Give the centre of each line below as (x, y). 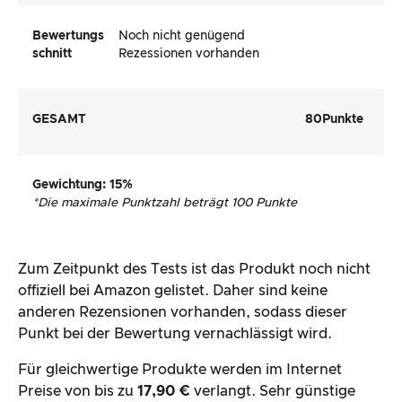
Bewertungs (68, 35)
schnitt (52, 53)
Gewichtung (67, 184)
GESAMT (59, 120)
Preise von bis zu (78, 391)
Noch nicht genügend (182, 35)
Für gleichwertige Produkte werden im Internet (180, 369)
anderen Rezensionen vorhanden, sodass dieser (183, 312)
